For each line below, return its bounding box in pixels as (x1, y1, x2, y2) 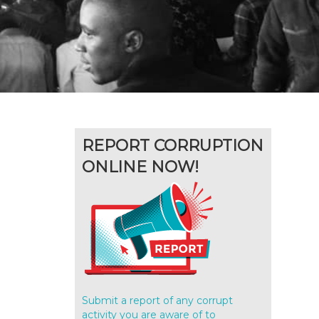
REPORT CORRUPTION (82, 136, 264, 155)
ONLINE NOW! (82, 157, 199, 177)
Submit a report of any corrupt (82, 293, 234, 307)
